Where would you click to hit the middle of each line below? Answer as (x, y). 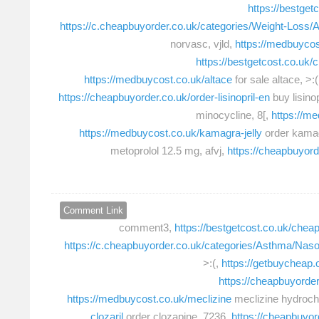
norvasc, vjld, (203, 43)
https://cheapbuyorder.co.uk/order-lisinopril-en (164, 97)
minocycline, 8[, (234, 115)
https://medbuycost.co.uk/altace (158, 79)
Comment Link (93, 211)
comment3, (147, 228)
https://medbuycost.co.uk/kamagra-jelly (171, 132)
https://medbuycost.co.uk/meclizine (149, 299)
